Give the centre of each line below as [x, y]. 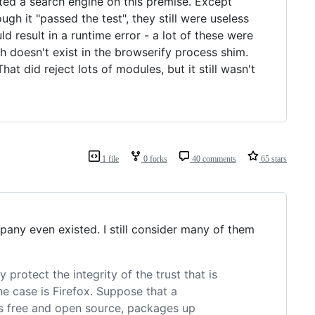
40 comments [213, 159]
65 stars [273, 159]
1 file [109, 159]
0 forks [154, 159]
